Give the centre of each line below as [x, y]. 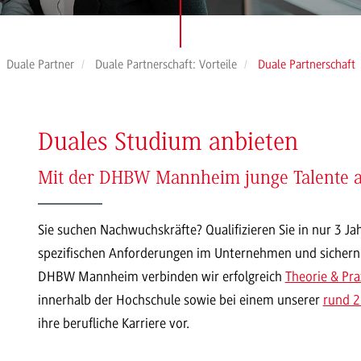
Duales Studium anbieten [168, 143]
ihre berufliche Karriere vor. [113, 323]
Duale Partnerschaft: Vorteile [166, 64]
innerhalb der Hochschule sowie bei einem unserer [180, 299]
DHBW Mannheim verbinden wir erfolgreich [161, 276]
